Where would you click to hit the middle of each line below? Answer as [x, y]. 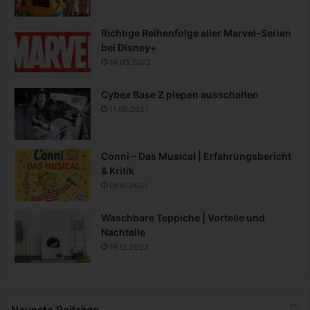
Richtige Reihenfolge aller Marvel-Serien [196, 33]
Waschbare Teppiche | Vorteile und [183, 218]
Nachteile [123, 232]
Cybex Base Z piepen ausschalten [180, 95]
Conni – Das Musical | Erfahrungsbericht [196, 156]
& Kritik [118, 171]
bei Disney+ [129, 48]
